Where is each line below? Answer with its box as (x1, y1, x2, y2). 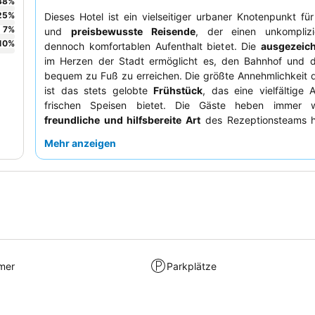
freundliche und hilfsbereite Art (44, 114, 201, 127)
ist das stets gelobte (44, 84, 154, 97)
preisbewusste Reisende (70, 25, 195, 38)
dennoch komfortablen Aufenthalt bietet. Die (44, 40, 262, 53)
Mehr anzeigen (44, 137, 116, 150)
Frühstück (153, 84, 203, 97)
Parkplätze (167, 259, 217, 272)
